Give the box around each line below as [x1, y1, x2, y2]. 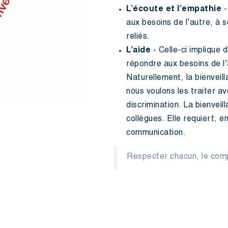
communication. [126, 129, 186, 137]
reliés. [126, 33, 150, 41]
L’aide [126, 47, 151, 55]
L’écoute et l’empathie [126, 6, 221, 14]
